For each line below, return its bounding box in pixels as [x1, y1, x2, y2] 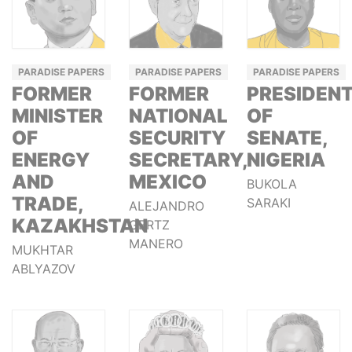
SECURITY [129, 126, 226, 150]
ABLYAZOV [12, 261, 75, 277]
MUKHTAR [12, 242, 73, 258]
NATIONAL [129, 104, 229, 128]
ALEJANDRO [129, 198, 205, 214]
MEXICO [129, 170, 207, 194]
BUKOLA [246, 176, 297, 192]
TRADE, [12, 192, 83, 216]
